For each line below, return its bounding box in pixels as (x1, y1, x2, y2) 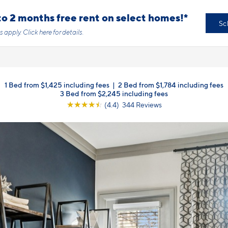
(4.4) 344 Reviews (104, 100, 162, 109)
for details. (51, 28, 84, 36)
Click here (22, 28, 52, 36)
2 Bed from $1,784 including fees (118, 80, 223, 89)
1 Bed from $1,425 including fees (5, 80, 109, 89)
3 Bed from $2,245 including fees (60, 89, 168, 98)
